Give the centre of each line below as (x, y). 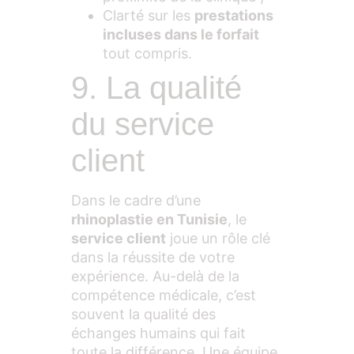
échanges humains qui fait (158, 333)
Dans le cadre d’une (136, 201)
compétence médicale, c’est (164, 296)
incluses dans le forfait (181, 35)
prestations (234, 16)
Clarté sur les (149, 16)
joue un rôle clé (218, 239)
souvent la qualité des (143, 314)
